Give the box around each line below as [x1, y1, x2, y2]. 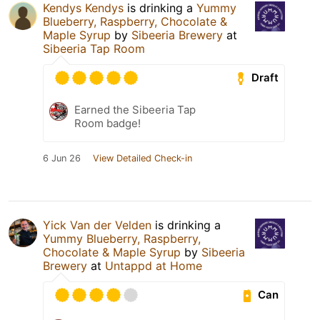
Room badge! [74, 116, 141, 130]
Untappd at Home [105, 258, 202, 273]
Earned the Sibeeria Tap [74, 102, 196, 116]
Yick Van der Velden [43, 217, 151, 232]
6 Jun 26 [43, 152, 81, 164]
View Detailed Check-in [93, 152, 192, 164]
